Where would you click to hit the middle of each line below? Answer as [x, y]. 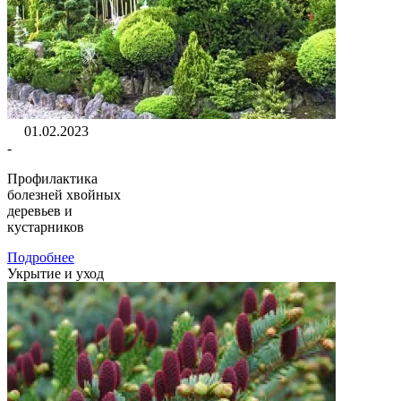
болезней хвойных [64, 194]
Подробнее [41, 257]
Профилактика [52, 178]
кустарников [46, 226]
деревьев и [40, 210]
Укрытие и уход [55, 273]
